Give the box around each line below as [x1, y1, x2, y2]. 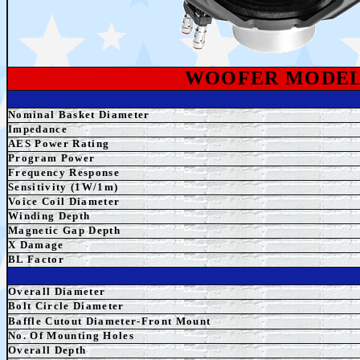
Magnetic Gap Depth [8, 224, 121, 236]
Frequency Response [8, 166, 120, 178]
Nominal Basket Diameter [8, 108, 150, 121]
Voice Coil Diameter [8, 195, 121, 207]
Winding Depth [8, 210, 91, 222]
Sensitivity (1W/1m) [8, 181, 119, 193]
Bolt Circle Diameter [8, 300, 125, 312]
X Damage [8, 239, 64, 251]
